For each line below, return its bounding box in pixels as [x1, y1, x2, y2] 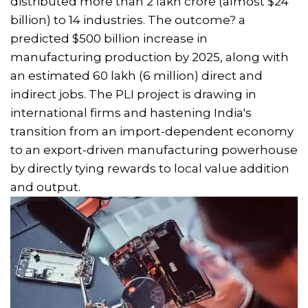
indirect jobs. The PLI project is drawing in [10, 87, 256, 101]
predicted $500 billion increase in [10, 31, 208, 45]
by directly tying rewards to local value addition [10, 161, 289, 175]
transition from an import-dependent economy [10, 124, 294, 138]
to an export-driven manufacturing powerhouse [10, 142, 298, 157]
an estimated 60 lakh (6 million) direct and [10, 68, 263, 82]
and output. [10, 179, 80, 194]
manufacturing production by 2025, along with [10, 49, 289, 64]
